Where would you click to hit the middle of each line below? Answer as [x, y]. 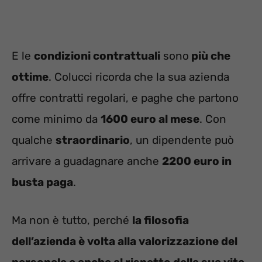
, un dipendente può [182, 140]
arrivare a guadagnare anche [87, 161]
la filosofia [161, 220]
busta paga [42, 182]
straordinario [93, 140]
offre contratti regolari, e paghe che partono [125, 98]
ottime [30, 77]
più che [210, 56]
